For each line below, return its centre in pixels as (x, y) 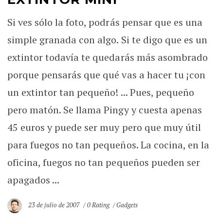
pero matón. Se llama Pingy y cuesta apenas (105, 110)
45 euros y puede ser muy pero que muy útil (104, 127)
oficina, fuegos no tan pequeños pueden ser (104, 162)
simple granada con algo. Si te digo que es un (107, 40)
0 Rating (98, 205)
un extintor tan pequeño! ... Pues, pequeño (101, 92)
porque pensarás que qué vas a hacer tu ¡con (106, 75)
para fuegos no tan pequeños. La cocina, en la (108, 145)
